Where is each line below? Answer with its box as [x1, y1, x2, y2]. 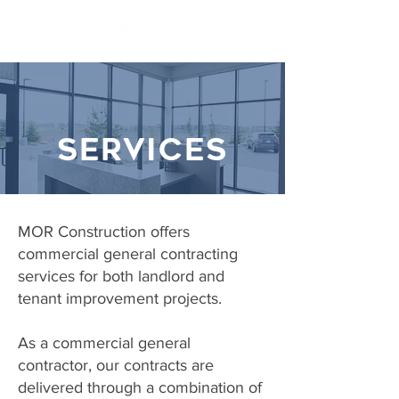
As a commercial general [18, 334, 191, 352]
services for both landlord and [18, 267, 224, 285]
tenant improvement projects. [18, 289, 226, 307]
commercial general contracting [18, 245, 238, 263]
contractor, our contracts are [18, 356, 214, 374]
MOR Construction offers [18, 223, 190, 240]
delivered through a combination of [18, 379, 262, 396]
